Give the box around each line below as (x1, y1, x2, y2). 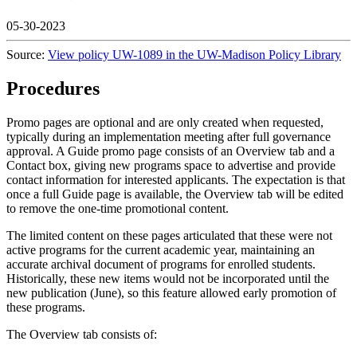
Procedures (6, 78, 100, 100)
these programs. (6, 300, 85, 314)
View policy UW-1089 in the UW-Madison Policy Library (48, 48, 341, 62)
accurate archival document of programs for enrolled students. (6, 257, 316, 271)
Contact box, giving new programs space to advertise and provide (6, 158, 335, 172)
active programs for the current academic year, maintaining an (6, 242, 315, 257)
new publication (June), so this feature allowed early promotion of (6, 285, 336, 300)
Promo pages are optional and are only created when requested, (6, 115, 324, 129)
